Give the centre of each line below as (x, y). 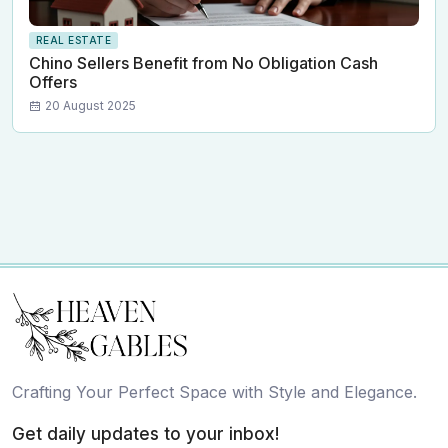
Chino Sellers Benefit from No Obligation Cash (203, 63)
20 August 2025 (90, 106)
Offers (53, 82)
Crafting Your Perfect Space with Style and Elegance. (214, 392)
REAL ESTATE (73, 40)
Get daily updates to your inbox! (145, 434)
